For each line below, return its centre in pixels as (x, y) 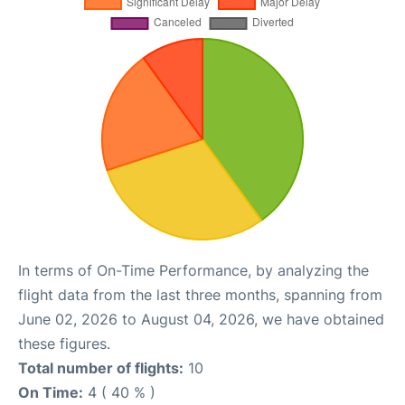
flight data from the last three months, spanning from (200, 295)
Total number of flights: (101, 368)
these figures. (64, 344)
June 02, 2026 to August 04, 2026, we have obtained (201, 319)
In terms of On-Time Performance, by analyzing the (193, 270)
